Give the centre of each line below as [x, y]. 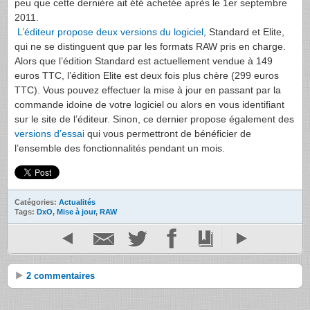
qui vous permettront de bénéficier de [168, 133]
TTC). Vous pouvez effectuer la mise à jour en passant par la [148, 90]
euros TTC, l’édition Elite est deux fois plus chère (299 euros [147, 75]
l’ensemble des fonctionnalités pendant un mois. [120, 148]
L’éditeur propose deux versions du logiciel [109, 31]
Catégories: [37, 202]
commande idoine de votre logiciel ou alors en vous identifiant [149, 104]
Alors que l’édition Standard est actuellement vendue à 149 [144, 61]
